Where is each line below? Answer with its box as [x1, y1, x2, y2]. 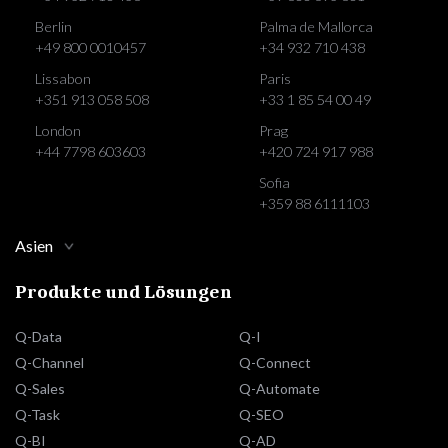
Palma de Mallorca [259, 18, 373, 35]
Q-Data [15, 328, 62, 345]
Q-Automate [239, 380, 320, 397]
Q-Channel [15, 354, 84, 371]
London [35, 122, 81, 139]
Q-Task [15, 406, 60, 423]
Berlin [35, 18, 72, 35]
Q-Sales [15, 380, 65, 397]
